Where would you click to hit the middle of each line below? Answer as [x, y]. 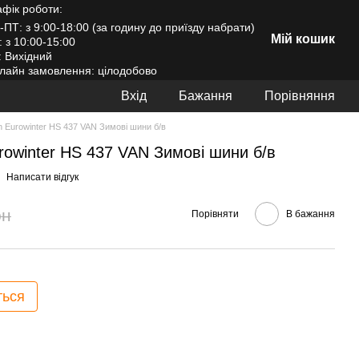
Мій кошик [303, 39]
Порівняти [215, 214]
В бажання [311, 214]
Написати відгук [42, 177]
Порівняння [300, 96]
